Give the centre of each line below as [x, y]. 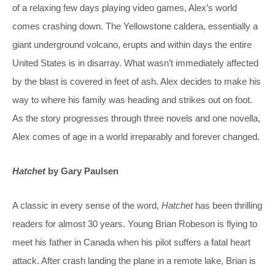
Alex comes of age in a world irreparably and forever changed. [136, 136]
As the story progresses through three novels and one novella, [136, 118]
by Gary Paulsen [82, 171]
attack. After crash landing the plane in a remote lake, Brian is [134, 260]
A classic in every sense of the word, [87, 205]
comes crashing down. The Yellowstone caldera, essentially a [135, 26]
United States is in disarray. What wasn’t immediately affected [135, 63]
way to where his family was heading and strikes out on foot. [132, 99]
